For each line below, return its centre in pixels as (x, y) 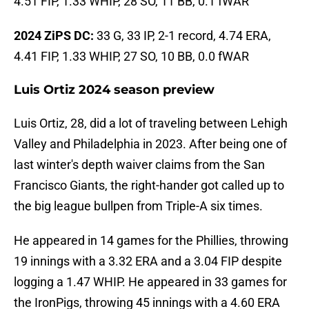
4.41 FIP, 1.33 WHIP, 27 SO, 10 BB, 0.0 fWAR (131, 57)
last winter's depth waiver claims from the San (139, 165)
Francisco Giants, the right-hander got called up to (149, 186)
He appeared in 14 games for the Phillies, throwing (151, 241)
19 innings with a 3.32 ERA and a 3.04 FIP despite (148, 261)
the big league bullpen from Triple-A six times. (138, 206)
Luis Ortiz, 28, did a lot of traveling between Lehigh (151, 123)
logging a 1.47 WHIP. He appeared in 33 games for (150, 282)
